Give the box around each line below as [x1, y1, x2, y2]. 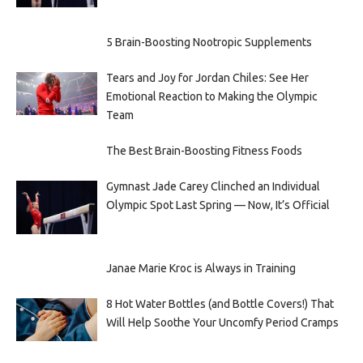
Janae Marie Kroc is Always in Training [105, 262, 296, 275]
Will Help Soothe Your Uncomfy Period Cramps [105, 316, 339, 330]
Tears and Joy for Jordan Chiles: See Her [105, 70, 309, 84]
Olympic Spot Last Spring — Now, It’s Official [105, 198, 330, 211]
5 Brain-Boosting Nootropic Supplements [105, 35, 312, 49]
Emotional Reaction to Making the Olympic [105, 89, 318, 103]
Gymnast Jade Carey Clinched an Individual [105, 179, 320, 193]
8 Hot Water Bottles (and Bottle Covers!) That [105, 297, 334, 311]
